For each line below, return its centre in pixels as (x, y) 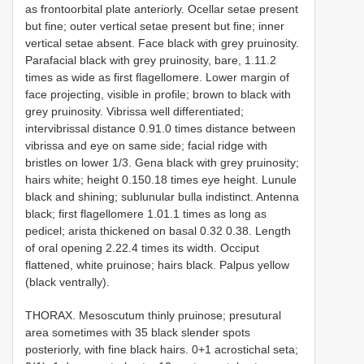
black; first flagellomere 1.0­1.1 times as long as (146, 214)
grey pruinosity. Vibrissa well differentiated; (134, 112)
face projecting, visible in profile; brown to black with (158, 95)
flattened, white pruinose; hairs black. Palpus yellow (157, 265)
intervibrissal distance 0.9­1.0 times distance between (160, 129)
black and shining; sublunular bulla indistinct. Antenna (162, 197)
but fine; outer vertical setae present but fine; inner (155, 26)
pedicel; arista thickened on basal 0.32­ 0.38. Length (158, 231)
